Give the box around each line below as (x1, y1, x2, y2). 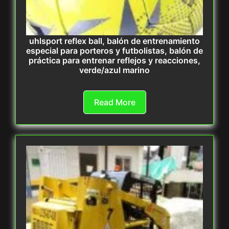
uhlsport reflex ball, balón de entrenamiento (29, 36, 200, 47)
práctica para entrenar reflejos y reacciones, (29, 55, 200, 66)
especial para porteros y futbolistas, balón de (26, 45, 203, 56)
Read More (94, 97, 135, 108)
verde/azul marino (79, 65, 150, 76)
